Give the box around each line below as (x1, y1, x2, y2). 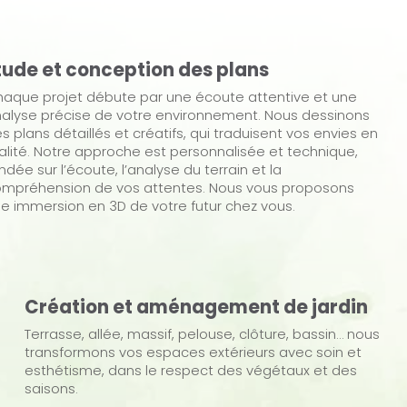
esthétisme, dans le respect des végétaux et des (24, 361, 357, 381)
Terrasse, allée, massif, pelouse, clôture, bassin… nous (24, 324, 380, 344)
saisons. (24, 379, 78, 399)
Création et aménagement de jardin (24, 294, 368, 321)
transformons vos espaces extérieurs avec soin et (24, 342, 362, 362)
